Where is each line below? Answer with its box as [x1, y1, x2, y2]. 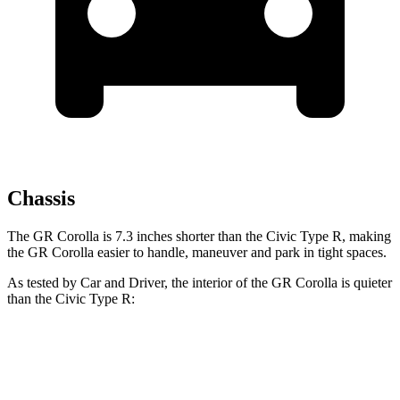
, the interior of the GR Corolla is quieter [164, 275, 392, 291]
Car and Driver [80, 275, 164, 291]
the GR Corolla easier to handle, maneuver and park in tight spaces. [7, 245, 387, 261]
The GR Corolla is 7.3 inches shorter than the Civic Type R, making [7, 229, 391, 245]
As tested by [7, 275, 80, 291]
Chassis [7, 187, 75, 211]
